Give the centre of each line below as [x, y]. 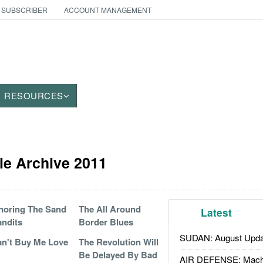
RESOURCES [34, 95]
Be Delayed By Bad [118, 255]
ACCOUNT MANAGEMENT [107, 10]
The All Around [109, 209]
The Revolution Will [118, 242]
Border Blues [106, 222]
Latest [217, 213]
